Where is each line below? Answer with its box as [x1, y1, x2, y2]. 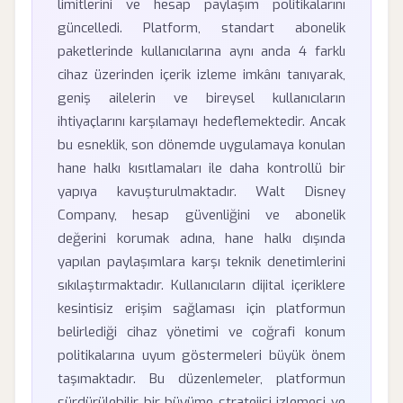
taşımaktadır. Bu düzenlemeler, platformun [58, 370, 345, 388]
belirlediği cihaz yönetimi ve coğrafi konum [58, 323, 345, 341]
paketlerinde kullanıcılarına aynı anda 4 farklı [58, 42, 345, 60]
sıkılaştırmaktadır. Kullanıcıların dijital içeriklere [58, 276, 345, 294]
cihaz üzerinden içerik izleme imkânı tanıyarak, [58, 66, 345, 84]
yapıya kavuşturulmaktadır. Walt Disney [58, 183, 345, 201]
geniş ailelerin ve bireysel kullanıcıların [58, 89, 345, 107]
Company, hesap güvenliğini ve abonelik [58, 206, 345, 224]
